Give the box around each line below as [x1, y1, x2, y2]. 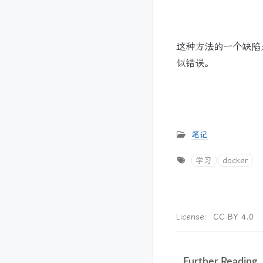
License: [176, 212, 213, 221]
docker [222, 156, 249, 165]
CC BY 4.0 [213, 212, 254, 221]
